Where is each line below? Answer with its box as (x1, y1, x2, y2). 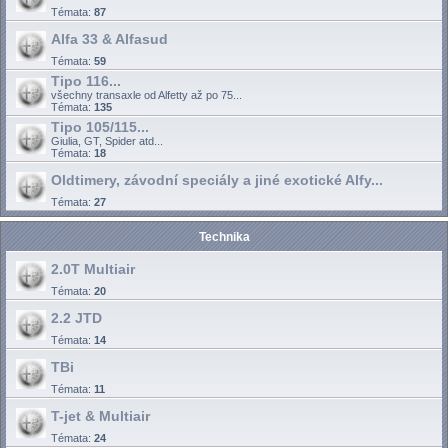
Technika (198, 229, 250, 244)
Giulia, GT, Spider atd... (51, 134, 163, 147)
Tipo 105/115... (51, 118, 149, 135)
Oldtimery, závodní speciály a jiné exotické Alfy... (51, 171, 383, 188)
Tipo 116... (51, 72, 121, 89)
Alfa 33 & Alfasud (51, 30, 168, 47)
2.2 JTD (51, 309, 102, 326)
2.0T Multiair (51, 260, 135, 277)
